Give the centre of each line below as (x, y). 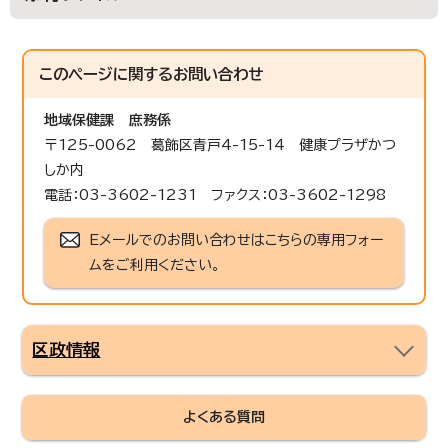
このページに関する (106, 73)
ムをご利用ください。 (155, 264)
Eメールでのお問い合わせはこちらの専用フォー (236, 239)
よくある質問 (224, 416)
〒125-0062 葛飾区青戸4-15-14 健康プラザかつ (220, 144)
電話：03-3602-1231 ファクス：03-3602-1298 (215, 194)
